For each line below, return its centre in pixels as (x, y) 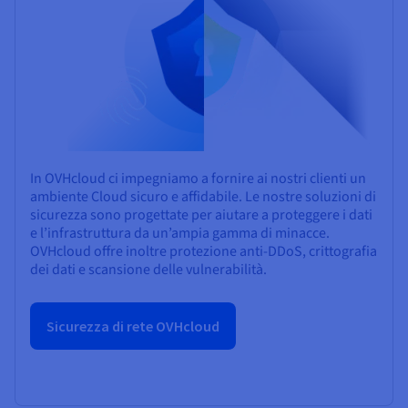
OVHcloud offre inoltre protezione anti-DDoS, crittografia (204, 252)
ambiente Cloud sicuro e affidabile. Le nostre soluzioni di (203, 197)
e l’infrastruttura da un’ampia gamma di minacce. (180, 234)
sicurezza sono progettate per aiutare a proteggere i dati (201, 215)
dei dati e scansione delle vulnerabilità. (148, 270)
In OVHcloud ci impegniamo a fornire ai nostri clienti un (198, 179)
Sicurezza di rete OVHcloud (133, 326)
